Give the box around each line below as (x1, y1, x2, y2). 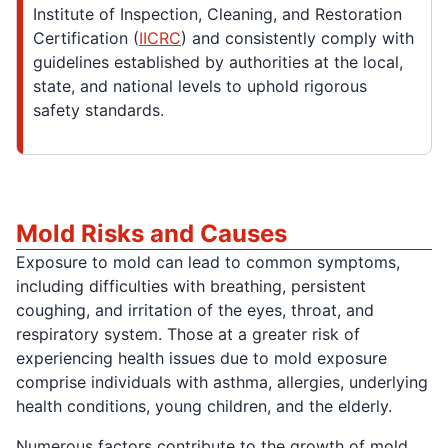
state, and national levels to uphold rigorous (33, 76, 367, 97)
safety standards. (33, 100, 164, 121)
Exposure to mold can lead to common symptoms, (16, 252, 400, 273)
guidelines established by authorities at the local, (33, 52, 403, 73)
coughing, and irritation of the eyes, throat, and (16, 300, 374, 321)
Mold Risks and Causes (16, 219, 287, 249)
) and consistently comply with (181, 28, 414, 49)
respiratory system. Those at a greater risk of (16, 324, 360, 345)
